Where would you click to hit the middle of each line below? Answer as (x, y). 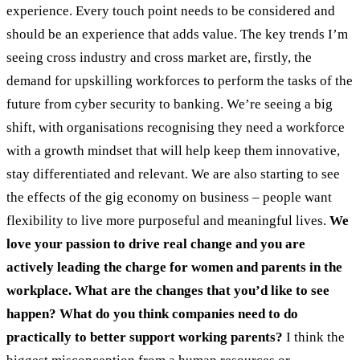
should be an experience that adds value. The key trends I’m (177, 35)
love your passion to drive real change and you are (156, 244)
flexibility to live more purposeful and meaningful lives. (168, 221)
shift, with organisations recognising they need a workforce (176, 128)
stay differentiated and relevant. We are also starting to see (173, 174)
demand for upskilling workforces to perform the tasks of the (180, 81)
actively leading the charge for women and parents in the (174, 268)
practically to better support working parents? (146, 337)
